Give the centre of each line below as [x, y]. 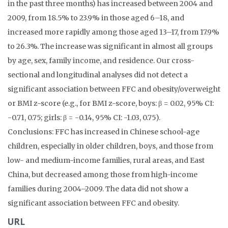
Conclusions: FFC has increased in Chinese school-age [104, 132]
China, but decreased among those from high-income [103, 174]
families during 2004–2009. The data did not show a [98, 189]
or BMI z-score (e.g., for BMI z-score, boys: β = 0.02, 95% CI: [111, 103]
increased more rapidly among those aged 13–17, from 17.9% [113, 32]
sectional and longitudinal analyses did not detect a [98, 75]
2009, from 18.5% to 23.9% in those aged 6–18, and [96, 18]
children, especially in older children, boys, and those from [110, 146]
